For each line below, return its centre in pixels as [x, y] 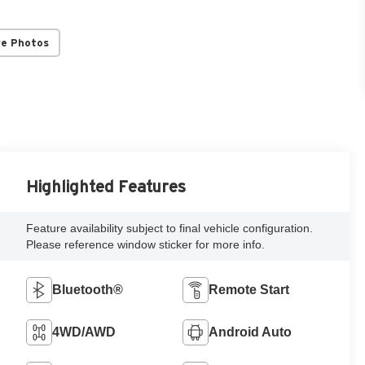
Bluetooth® [88, 289]
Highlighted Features [106, 186]
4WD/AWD [84, 332]
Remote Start [249, 289]
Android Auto [251, 332]
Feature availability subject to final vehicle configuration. [170, 228]
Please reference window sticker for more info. [146, 244]
